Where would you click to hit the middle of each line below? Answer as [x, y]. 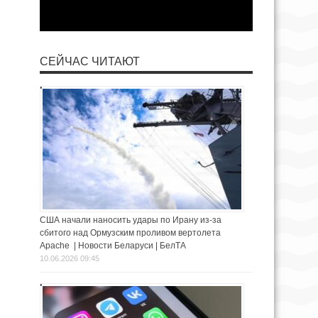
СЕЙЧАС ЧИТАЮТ [90, 62]
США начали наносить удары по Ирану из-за [131, 220]
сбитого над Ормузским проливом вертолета [130, 233]
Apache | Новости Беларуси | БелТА [113, 246]
